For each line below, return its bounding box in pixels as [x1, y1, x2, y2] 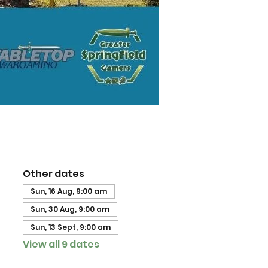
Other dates [22, 167, 84, 181]
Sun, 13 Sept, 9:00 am [30, 222, 111, 232]
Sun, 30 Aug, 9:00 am [30, 204, 109, 214]
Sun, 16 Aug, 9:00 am [30, 186, 107, 196]
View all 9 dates [22, 237, 99, 251]
